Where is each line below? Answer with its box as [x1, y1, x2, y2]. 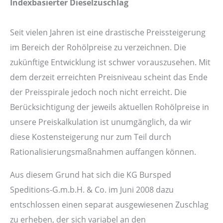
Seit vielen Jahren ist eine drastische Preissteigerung [10, 26, 206, 38]
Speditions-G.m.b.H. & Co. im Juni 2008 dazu [10, 184, 174, 196]
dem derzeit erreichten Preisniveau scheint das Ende [10, 71, 208, 83]
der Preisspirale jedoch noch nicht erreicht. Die [10, 86, 187, 98]
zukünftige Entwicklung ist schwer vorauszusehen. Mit [10, 56, 211, 68]
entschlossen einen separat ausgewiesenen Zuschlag [10, 199, 209, 211]
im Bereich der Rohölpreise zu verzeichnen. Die [10, 41, 186, 53]
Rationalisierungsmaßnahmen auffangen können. [10, 145, 196, 157]
